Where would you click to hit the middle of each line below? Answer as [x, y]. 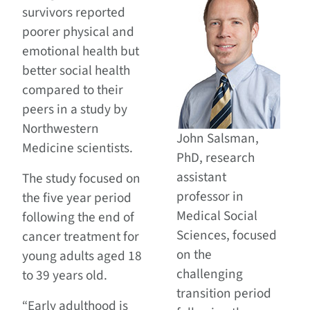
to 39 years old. [65, 276]
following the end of [78, 218]
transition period [224, 294]
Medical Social [217, 216]
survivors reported [74, 13]
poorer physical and [78, 32]
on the [194, 255]
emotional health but [81, 52]
